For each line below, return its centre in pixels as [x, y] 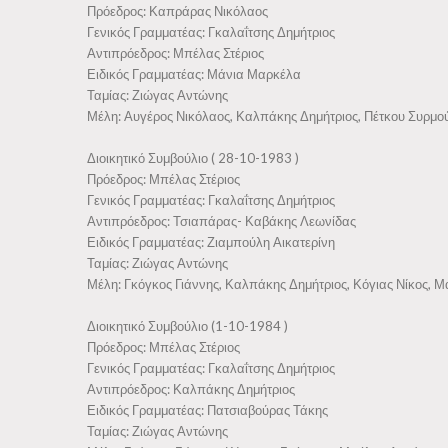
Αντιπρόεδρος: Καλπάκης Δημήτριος [191, 389]
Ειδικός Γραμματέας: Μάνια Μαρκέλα [194, 74]
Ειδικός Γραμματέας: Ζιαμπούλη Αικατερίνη [211, 242]
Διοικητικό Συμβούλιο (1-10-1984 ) [187, 326]
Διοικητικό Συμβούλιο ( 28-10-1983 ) [193, 158]
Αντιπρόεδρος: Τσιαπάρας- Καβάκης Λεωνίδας [221, 221]
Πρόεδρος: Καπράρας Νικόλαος [177, 11]
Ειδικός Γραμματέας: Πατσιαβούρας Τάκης [207, 410]
